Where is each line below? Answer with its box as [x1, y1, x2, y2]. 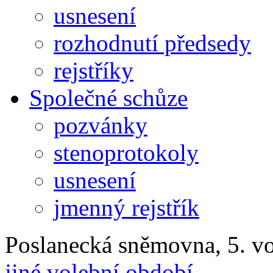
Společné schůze [29, 84, 188, 111]
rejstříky [54, 57, 133, 83]
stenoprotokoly [54, 139, 199, 166]
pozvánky [54, 112, 147, 138]
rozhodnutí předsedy [54, 29, 251, 56]
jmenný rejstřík [54, 194, 199, 221]
